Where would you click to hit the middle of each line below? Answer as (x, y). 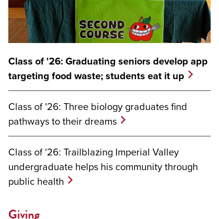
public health (36, 181)
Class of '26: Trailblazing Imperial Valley (94, 152)
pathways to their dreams (63, 121)
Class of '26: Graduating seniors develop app (108, 61)
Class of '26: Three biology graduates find (98, 107)
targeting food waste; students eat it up (96, 76)
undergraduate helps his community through (103, 167)
